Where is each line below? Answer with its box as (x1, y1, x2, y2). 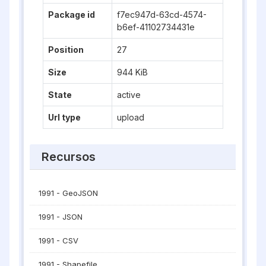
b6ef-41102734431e (117, 22, 195, 32)
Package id (48, 9, 95, 20)
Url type (48, 112, 81, 122)
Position (48, 45, 84, 55)
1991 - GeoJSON (39, 188, 98, 198)
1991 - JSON (39, 212, 83, 221)
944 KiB (117, 67, 148, 77)
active (117, 90, 141, 100)
